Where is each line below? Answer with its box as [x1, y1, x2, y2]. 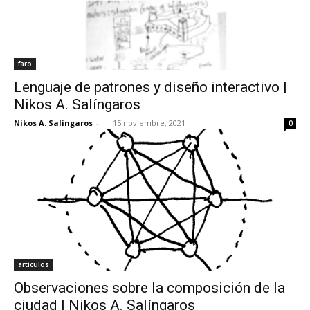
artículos [18, 259, 49, 269]
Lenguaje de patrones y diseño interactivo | [14, 78, 287, 95]
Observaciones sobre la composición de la [14, 279, 285, 296]
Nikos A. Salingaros [14, 117, 93, 128]
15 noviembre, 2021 [113, 117, 185, 128]
